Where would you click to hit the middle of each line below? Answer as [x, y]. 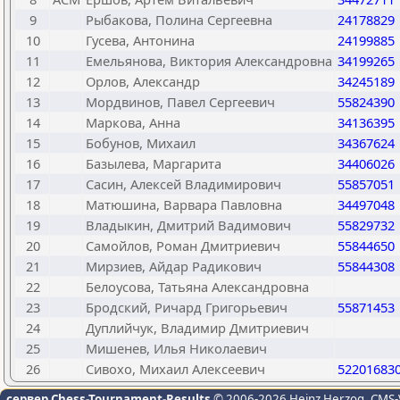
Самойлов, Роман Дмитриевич [183, 246]
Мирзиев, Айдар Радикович [174, 266]
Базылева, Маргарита [154, 163]
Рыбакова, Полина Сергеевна [179, 20]
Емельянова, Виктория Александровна [209, 61]
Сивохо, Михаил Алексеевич [175, 369]
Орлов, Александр [143, 81]
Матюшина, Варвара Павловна [184, 204]
